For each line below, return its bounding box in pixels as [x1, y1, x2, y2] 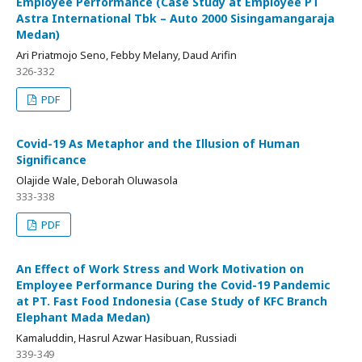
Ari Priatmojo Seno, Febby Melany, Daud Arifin [16, 48, 237, 63]
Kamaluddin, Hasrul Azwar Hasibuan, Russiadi [16, 330, 237, 346]
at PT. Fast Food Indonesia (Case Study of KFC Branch [16, 293, 327, 309]
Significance [16, 152, 86, 168]
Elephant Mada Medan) [16, 309, 150, 326]
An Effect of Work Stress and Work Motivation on [16, 261, 304, 277]
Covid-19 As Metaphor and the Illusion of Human [16, 136, 300, 152]
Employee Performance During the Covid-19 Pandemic [16, 277, 330, 293]
